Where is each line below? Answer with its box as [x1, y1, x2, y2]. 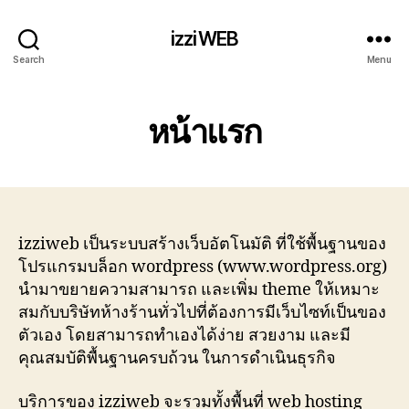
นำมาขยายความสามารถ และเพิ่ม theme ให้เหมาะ [18, 279, 380, 300]
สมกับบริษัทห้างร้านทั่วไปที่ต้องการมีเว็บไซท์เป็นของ [18, 302, 386, 323]
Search [13, 53, 45, 65]
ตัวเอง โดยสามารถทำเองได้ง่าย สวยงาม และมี [18, 325, 351, 346]
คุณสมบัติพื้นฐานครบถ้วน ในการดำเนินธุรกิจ [18, 348, 336, 369]
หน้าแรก [147, 111, 262, 152]
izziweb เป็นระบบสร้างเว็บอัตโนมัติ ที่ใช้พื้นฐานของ [18, 234, 386, 255]
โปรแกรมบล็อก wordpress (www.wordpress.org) [18, 257, 387, 278]
